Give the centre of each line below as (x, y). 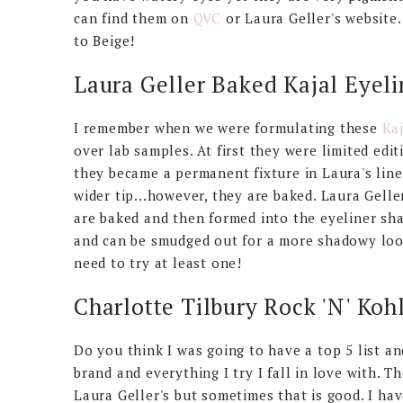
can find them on (134, 18)
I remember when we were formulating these (228, 128)
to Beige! (105, 40)
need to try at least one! (160, 263)
